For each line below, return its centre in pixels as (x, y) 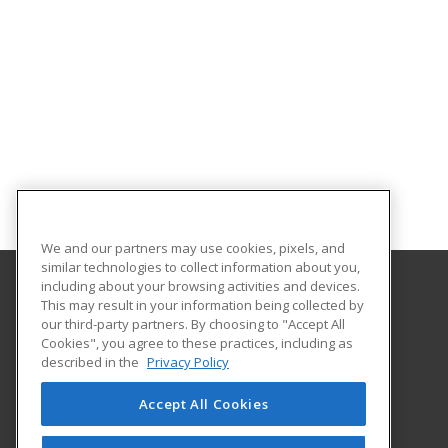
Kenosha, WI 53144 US (155, 375)
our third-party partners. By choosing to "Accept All (193, 323)
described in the (91, 361)
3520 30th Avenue (141, 353)
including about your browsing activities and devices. (200, 285)
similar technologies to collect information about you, (200, 266)
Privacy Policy (188, 361)
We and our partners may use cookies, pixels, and (193, 247)
